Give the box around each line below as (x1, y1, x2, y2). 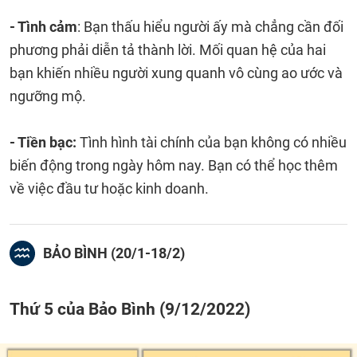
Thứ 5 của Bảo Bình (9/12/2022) (10, 299, 250, 319)
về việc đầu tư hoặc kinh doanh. (10, 180, 209, 197)
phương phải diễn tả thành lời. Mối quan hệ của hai (10, 41, 326, 58)
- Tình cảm (10, 18, 77, 35)
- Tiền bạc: (10, 134, 76, 151)
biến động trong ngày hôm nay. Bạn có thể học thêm (10, 157, 338, 174)
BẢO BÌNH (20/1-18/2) (43, 245, 185, 261)
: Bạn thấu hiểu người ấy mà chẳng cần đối (77, 18, 343, 35)
